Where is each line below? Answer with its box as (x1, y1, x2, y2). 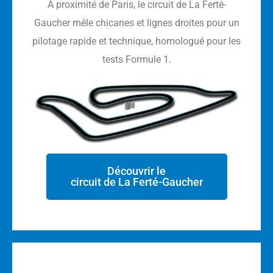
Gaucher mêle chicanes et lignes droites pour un (34, 17, 239, 29)
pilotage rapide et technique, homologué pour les (32, 35, 241, 48)
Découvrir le (107, 165, 166, 178)
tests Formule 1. (102, 54, 171, 66)
